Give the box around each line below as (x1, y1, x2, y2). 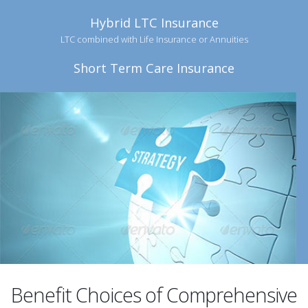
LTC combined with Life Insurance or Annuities (60, 33, 248, 46)
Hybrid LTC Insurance (89, 14, 219, 32)
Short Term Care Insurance (74, 60, 234, 77)
